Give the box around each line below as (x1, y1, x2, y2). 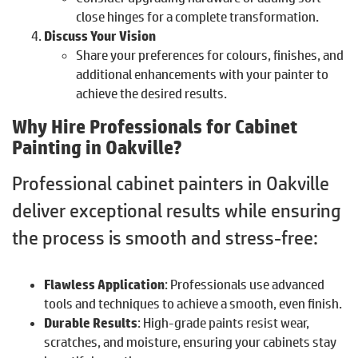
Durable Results (44, 314, 137, 331)
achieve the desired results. (76, 85, 227, 101)
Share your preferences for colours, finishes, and (76, 46, 344, 63)
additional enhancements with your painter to (76, 66, 328, 82)
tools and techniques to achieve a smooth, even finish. (44, 295, 342, 312)
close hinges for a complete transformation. (76, 8, 319, 25)
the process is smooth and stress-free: (12, 225, 318, 249)
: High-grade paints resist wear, (137, 314, 309, 331)
